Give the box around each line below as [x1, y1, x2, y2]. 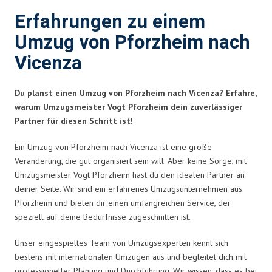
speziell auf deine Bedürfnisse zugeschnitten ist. [15, 211, 191, 222]
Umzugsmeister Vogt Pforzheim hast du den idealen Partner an [15, 169, 245, 180]
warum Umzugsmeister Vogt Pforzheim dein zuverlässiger [15, 101, 242, 112]
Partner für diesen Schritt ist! [15, 115, 133, 126]
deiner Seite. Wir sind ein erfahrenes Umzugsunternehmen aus [15, 183, 242, 194]
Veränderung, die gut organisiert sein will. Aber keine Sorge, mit [15, 155, 246, 166]
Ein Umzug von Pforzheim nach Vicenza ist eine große [15, 141, 212, 152]
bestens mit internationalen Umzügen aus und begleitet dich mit [15, 251, 246, 262]
